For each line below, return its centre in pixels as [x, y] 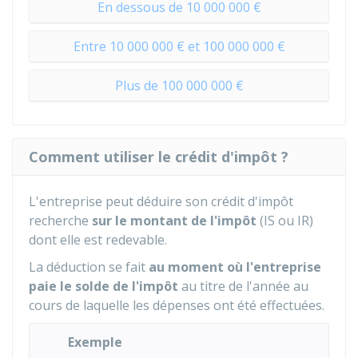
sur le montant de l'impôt [174, 221]
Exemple [95, 342]
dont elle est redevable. [98, 240]
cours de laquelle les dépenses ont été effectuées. [177, 305]
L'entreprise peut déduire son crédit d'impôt [161, 201]
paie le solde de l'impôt [103, 286]
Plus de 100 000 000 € [179, 86]
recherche [60, 221]
